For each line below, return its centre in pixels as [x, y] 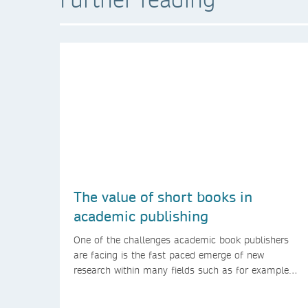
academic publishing [141, 216]
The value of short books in [163, 196]
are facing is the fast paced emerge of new [169, 255]
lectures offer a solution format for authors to [176, 300]
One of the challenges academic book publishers [181, 240]
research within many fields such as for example [181, 270]
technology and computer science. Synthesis [171, 285]
